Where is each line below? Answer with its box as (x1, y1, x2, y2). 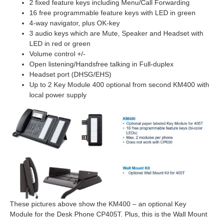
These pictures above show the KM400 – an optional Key (10, 200, 186, 208)
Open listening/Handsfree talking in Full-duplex (29, 60, 174, 68)
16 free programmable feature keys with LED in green (29, 9, 196, 17)
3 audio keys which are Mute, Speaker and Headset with (29, 29, 203, 38)
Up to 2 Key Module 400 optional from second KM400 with (29, 81, 209, 89)
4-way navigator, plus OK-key (29, 19, 120, 27)
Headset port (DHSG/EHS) (29, 70, 111, 79)
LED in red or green (29, 40, 90, 48)
